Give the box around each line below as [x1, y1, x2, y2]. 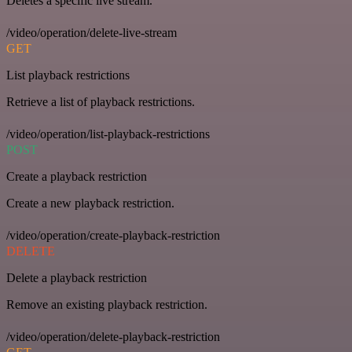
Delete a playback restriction [6, 270, 147, 284]
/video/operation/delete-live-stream [6, 25, 177, 39]
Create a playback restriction [6, 169, 147, 183]
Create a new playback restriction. [6, 196, 174, 210]
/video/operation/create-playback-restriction [6, 228, 220, 242]
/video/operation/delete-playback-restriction [6, 329, 220, 343]
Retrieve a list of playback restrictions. [6, 94, 195, 108]
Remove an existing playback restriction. [6, 297, 207, 311]
